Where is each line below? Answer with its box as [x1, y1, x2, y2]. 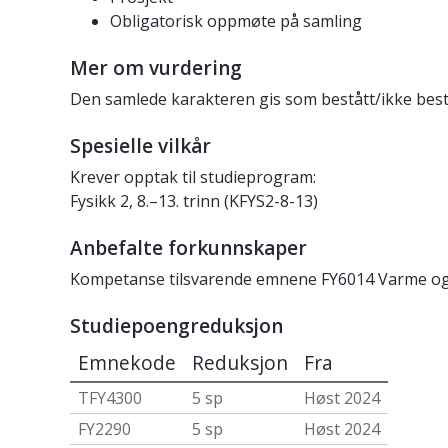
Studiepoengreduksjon [70, 313, 283, 340]
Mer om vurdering [70, 55, 242, 82]
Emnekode [78, 349, 176, 377]
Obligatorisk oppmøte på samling [110, 10, 362, 33]
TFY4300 [78, 387, 142, 410]
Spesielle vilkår [70, 133, 211, 160]
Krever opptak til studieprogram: [70, 166, 316, 189]
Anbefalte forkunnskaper [70, 235, 307, 262]
